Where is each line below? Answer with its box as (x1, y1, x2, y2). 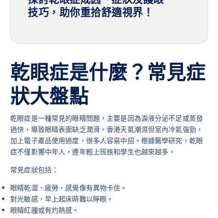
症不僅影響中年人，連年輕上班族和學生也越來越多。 (10, 146, 176, 157)
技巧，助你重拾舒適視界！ (28, 5, 154, 20)
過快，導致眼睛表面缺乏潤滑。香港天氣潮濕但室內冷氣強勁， (10, 124, 203, 134)
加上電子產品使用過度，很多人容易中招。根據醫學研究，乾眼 (10, 135, 203, 145)
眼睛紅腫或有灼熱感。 (10, 205, 79, 215)
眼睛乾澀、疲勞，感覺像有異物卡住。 (10, 182, 127, 193)
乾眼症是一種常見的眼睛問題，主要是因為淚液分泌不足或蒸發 (10, 113, 203, 123)
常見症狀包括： (10, 164, 59, 175)
